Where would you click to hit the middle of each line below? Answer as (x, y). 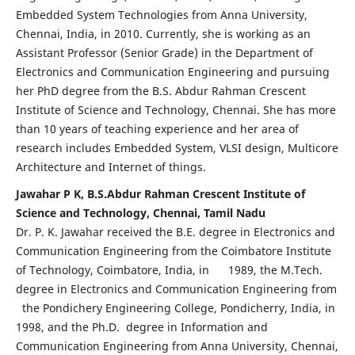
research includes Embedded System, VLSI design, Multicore (177, 148)
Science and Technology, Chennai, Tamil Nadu (140, 213)
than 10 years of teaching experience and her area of (157, 129)
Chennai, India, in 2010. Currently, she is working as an (163, 34)
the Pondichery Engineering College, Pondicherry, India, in (175, 308)
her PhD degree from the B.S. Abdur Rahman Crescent (160, 91)
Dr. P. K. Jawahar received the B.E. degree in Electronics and (175, 232)
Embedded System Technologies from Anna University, (161, 15)
